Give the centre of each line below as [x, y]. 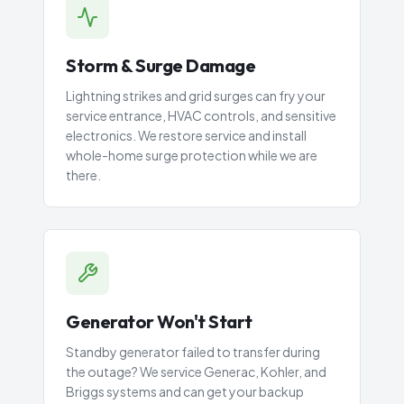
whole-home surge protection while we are [192, 155]
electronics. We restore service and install [186, 135]
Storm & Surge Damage [161, 65]
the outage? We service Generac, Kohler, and [196, 372]
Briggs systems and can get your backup [185, 391]
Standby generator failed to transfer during [193, 352]
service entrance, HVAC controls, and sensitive [201, 115]
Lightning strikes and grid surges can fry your [196, 96]
